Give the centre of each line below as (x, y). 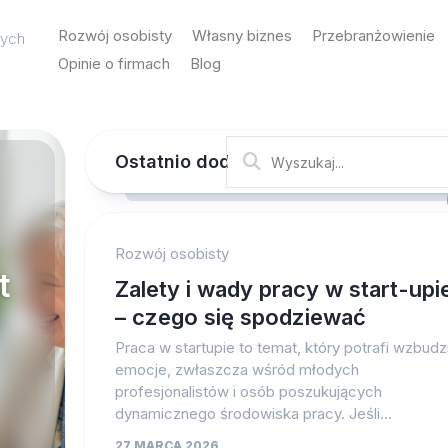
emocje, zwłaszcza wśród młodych (237, 369)
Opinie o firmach (114, 63)
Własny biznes (242, 35)
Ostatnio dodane (189, 161)
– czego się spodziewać (240, 317)
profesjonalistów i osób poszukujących (248, 391)
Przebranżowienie (374, 35)
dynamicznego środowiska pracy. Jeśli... (253, 413)
